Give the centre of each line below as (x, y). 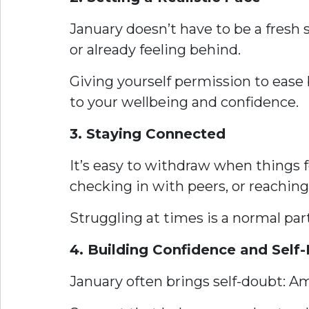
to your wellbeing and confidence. (184, 102)
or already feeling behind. (155, 50)
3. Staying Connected (148, 134)
